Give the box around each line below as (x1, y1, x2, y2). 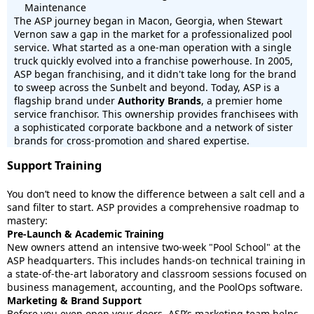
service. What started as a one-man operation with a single (14, 41, 292, 54)
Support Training (7, 158, 102, 173)
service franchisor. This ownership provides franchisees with (14, 107, 299, 121)
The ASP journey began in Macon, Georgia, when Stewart (14, 14, 282, 27)
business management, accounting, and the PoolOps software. (7, 280, 303, 294)
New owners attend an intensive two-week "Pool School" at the (7, 240, 301, 254)
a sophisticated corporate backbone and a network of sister (14, 121, 293, 134)
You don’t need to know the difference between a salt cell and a (7, 187, 305, 200)
